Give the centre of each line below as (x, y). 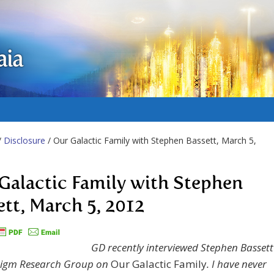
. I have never (237, 264)
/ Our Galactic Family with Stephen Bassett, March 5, (151, 140)
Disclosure (24, 140)
